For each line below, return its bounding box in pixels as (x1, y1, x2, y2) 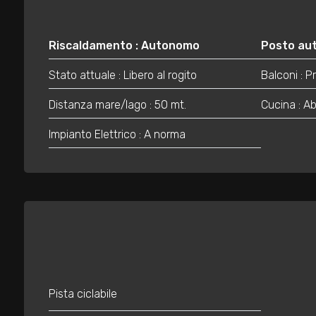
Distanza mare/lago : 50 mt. (48, 98, 186, 112)
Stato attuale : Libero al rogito (48, 68, 197, 83)
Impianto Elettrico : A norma (48, 128, 186, 142)
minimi (21, 188, 60, 203)
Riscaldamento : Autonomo (48, 39, 200, 53)
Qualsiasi (32, 228, 83, 241)
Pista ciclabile (48, 287, 117, 301)
